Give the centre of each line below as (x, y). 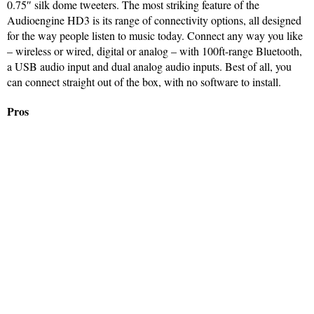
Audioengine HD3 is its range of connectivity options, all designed (154, 20)
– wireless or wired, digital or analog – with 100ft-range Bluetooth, (155, 50)
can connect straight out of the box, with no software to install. (144, 81)
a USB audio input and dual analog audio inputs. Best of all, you (149, 66)
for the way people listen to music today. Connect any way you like (155, 35)
